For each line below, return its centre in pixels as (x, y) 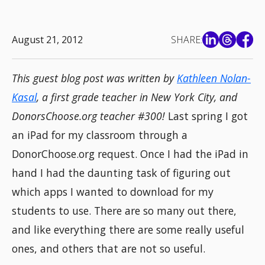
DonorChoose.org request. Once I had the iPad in (130, 154)
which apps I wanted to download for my (113, 192)
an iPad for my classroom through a (100, 135)
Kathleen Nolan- (214, 78)
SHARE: (186, 39)
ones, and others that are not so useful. (109, 249)
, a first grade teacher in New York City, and (137, 97)
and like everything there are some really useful (128, 230)
